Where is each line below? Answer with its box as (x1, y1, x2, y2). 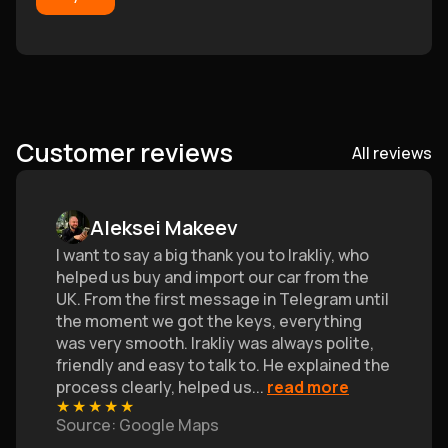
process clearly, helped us (56, 376, 252, 398)
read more (267, 376, 349, 398)
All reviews (352, 141, 432, 164)
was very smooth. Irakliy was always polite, (56, 332, 374, 354)
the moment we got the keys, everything (56, 310, 362, 332)
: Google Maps (111, 414, 219, 436)
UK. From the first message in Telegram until (56, 288, 389, 310)
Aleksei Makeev (90, 213, 238, 241)
